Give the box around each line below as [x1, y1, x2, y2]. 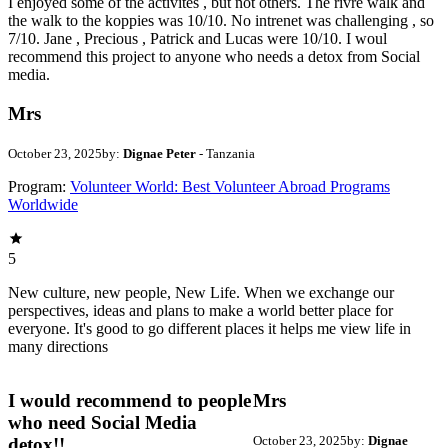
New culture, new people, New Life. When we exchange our [8, 283, 394, 301]
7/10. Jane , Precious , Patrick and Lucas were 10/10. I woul [8, 30, 387, 48]
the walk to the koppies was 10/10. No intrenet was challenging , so [8, 12, 434, 30]
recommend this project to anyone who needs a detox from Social [8, 48, 420, 66]
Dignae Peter [123, 145, 199, 161]
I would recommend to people [8, 390, 251, 412]
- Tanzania [199, 145, 255, 161]
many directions [8, 337, 108, 355]
